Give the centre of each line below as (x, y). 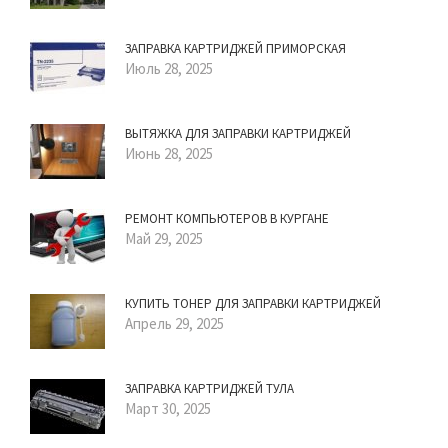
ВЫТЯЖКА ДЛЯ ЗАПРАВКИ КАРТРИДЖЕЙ (238, 133)
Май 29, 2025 (164, 238)
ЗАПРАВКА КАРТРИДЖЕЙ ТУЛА (209, 388)
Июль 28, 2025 (169, 68)
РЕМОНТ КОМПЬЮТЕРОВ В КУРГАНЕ (227, 218)
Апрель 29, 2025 (174, 323)
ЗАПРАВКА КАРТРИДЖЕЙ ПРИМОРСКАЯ (235, 48)
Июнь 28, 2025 (169, 153)
